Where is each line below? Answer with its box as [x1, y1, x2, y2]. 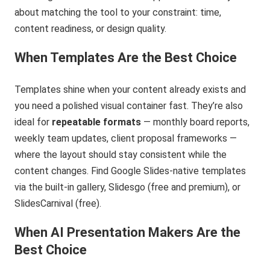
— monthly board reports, [141, 116, 250, 128]
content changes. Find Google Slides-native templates [14, 165, 246, 177]
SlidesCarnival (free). [14, 198, 102, 210]
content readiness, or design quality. [14, 23, 167, 35]
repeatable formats [52, 116, 142, 128]
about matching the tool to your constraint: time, [14, 7, 222, 19]
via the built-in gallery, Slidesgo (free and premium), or [14, 181, 241, 193]
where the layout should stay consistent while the [14, 149, 227, 161]
